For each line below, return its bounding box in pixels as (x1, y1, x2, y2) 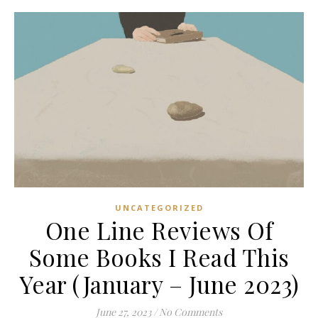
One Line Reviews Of (45, 214, 273, 246)
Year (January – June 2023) (18, 268, 300, 300)
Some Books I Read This (28, 241, 290, 273)
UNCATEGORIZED (114, 202, 204, 214)
